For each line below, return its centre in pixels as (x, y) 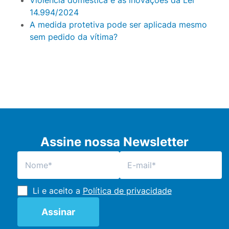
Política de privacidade (127, 190)
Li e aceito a (58, 190)
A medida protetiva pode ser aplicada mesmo (118, 24)
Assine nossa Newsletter (114, 142)
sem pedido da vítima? (73, 37)
